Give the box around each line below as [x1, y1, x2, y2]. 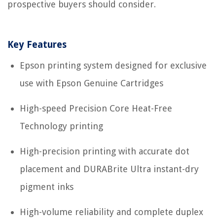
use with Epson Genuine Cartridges [20, 78, 163, 89]
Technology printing [20, 121, 103, 132]
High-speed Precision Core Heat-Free [20, 103, 172, 114]
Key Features [7, 39, 67, 51]
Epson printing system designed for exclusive [20, 60, 207, 71]
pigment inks [20, 182, 74, 192]
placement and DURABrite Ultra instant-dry [20, 164, 199, 175]
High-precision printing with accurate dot [20, 146, 189, 157]
